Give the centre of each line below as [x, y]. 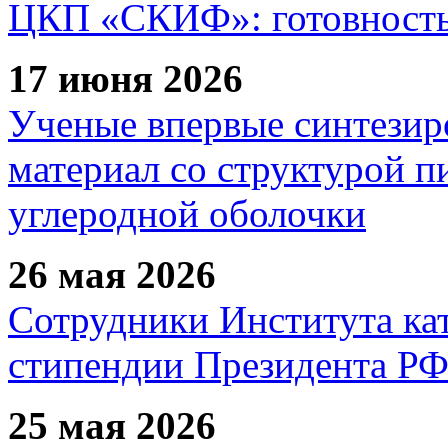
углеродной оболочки [187, 213]
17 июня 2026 [125, 78]
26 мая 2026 [112, 274]
